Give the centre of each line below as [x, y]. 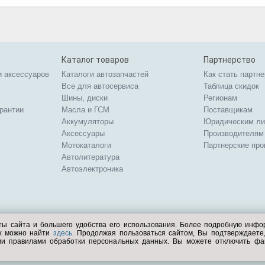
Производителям [234, 133]
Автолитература [91, 157]
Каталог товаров [95, 60]
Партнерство [230, 60]
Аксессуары [83, 133]
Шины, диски [85, 98]
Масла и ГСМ [85, 110]
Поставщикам [228, 110]
